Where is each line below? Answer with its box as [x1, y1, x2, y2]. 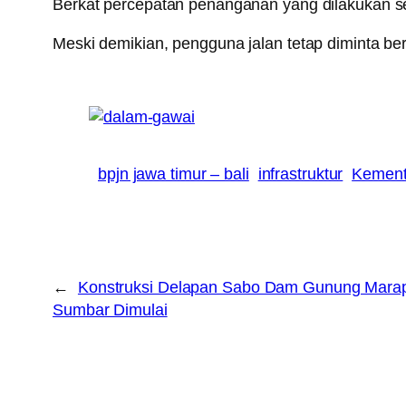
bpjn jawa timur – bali [98, 164, 249, 183]
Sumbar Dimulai [53, 300, 168, 319]
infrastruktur [257, 164, 343, 183]
